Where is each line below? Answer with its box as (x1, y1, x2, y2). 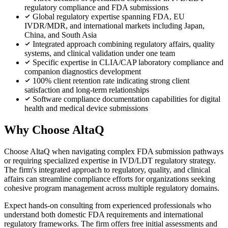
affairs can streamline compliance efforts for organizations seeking (4, 174, 215, 183)
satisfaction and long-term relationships (24, 85, 149, 94)
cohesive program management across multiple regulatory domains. (4, 183, 219, 192)
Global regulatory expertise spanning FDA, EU (33, 12, 185, 21)
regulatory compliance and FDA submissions (24, 3, 168, 12)
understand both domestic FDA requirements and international (4, 210, 203, 219)
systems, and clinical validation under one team (24, 48, 175, 58)
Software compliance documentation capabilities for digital (33, 94, 220, 103)
